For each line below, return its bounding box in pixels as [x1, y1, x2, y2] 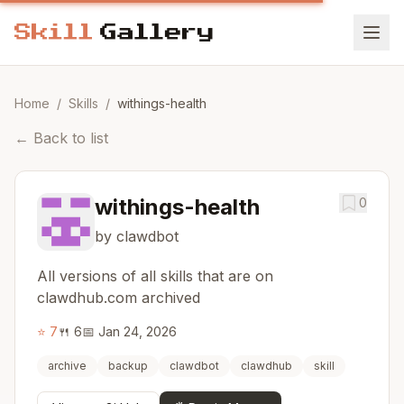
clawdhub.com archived [37, 289, 200, 307]
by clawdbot [95, 227, 179, 245]
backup [108, 359, 148, 372]
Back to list [33, 129, 108, 147]
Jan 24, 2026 [98, 324, 177, 339]
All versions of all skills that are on [37, 267, 273, 285]
